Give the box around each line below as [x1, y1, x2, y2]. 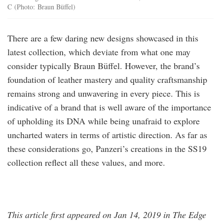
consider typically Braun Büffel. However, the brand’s [7, 60, 200, 72]
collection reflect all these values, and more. [7, 156, 165, 169]
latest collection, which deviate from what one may [7, 46, 190, 58]
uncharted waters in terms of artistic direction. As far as [7, 129, 207, 141]
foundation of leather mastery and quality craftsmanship [7, 74, 207, 86]
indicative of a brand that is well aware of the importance [7, 101, 211, 113]
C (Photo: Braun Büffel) [7, 2, 75, 12]
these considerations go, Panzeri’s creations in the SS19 [7, 143, 207, 155]
